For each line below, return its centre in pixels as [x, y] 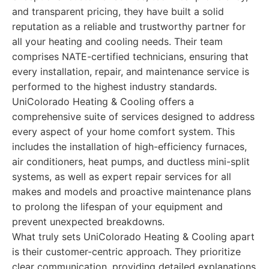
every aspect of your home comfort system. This [123, 131]
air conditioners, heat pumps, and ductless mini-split [131, 162]
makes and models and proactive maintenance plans [131, 192]
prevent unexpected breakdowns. [88, 222]
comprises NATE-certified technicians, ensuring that [130, 56]
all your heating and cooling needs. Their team [117, 41]
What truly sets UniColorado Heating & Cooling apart [133, 237]
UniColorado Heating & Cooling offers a [103, 101]
